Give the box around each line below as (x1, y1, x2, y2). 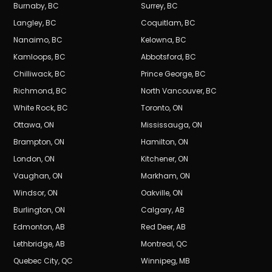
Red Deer (141, 222, 173, 233)
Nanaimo (13, 35, 49, 46)
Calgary (141, 205, 172, 216)
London (13, 154, 42, 165)
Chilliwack (13, 69, 52, 80)
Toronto (141, 103, 169, 114)
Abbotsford (141, 52, 182, 63)
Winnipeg (141, 256, 176, 267)
